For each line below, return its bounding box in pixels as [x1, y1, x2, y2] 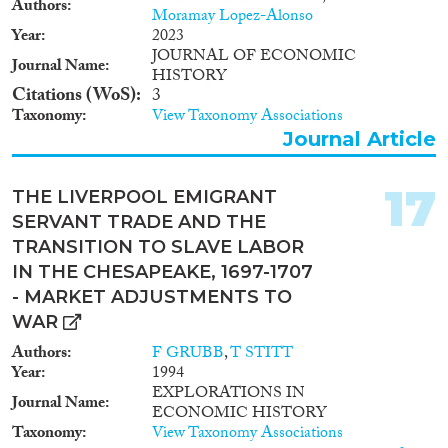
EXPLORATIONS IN [152, 380, 305, 408]
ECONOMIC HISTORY [152, 400, 327, 428]
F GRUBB [152, 340, 224, 368]
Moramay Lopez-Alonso [152, 3, 313, 31]
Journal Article [283, 126, 436, 151]
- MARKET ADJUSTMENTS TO [12, 285, 292, 308]
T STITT [230, 340, 293, 368]
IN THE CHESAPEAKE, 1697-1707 [12, 260, 313, 283]
